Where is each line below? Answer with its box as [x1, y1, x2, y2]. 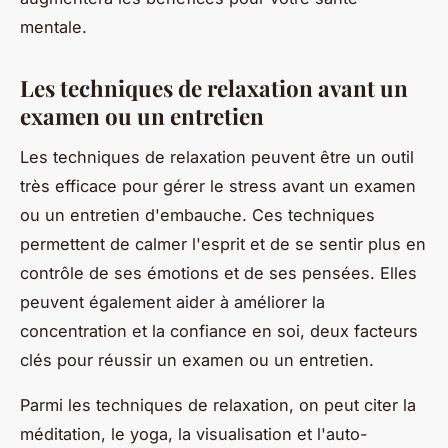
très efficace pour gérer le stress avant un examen [20, 175, 416, 196]
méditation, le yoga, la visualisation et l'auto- [20, 423, 368, 444]
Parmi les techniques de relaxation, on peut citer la [20, 394, 416, 415]
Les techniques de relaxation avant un [20, 72, 408, 103]
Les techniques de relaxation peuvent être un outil [20, 146, 414, 167]
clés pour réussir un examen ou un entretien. [20, 349, 374, 370]
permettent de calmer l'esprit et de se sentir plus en [20, 233, 426, 254]
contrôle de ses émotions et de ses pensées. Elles [20, 262, 417, 283]
